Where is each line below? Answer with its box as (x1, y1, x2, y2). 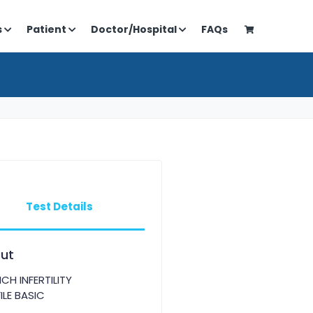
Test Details (26, 199, 94, 214)
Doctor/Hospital (91, 22, 177, 36)
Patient (27, 22, 66, 36)
